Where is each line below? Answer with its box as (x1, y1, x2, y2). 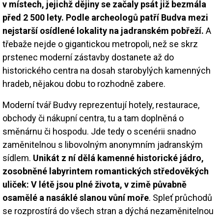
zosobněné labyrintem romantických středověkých (2, 165, 209, 176)
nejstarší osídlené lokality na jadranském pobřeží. (2, 25, 204, 36)
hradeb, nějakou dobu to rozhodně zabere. (2, 78, 167, 89)
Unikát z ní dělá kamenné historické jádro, (33, 152, 204, 163)
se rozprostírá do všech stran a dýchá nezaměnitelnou (2, 205, 214, 216)
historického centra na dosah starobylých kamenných (2, 65, 211, 76)
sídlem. (2, 152, 33, 163)
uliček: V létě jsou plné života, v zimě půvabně (2, 179, 187, 190)
